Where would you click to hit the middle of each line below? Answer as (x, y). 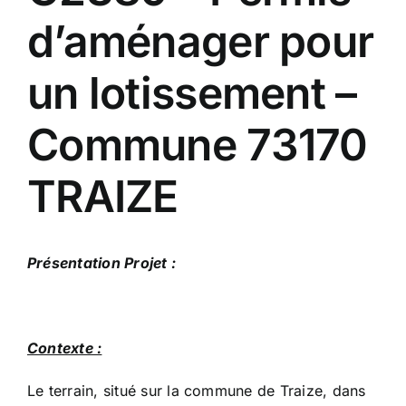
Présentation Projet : (102, 263)
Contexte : (65, 348)
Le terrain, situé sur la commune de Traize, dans (197, 391)
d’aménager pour (201, 41)
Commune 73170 (198, 145)
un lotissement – (192, 93)
